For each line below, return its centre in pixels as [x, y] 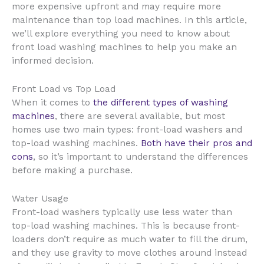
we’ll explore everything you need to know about [121, 34]
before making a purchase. [72, 171]
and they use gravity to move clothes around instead [129, 253]
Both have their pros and [197, 143]
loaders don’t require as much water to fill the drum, [130, 240]
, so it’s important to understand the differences [141, 157]
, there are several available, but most [140, 116]
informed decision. [53, 61]
